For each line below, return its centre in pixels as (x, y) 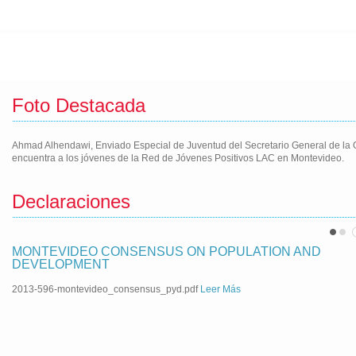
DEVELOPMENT (61, 264)
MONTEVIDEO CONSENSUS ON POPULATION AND (166, 252)
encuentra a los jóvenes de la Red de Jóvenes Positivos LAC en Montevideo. (178, 158)
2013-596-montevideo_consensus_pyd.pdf (106, 289)
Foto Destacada (79, 105)
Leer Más (221, 289)
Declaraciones (71, 201)
